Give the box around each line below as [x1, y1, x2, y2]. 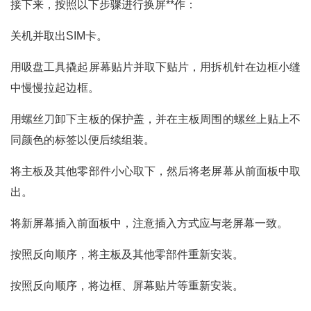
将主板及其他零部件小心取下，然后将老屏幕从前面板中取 [10, 165, 301, 177]
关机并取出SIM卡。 [10, 30, 108, 42]
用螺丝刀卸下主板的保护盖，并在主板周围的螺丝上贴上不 [10, 113, 301, 125]
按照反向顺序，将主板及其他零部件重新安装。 [10, 249, 244, 260]
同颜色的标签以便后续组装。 [10, 134, 155, 146]
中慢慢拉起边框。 [10, 82, 99, 94]
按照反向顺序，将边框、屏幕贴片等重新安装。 [10, 280, 244, 292]
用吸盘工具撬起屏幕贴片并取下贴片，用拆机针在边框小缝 [10, 61, 301, 73]
